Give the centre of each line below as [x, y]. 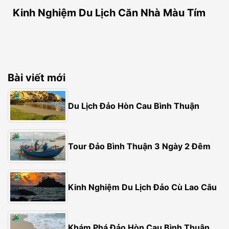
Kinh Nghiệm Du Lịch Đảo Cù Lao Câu [143, 187]
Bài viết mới [37, 78]
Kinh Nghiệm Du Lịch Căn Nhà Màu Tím [109, 13]
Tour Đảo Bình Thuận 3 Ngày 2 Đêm [140, 146]
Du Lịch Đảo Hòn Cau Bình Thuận [134, 106]
